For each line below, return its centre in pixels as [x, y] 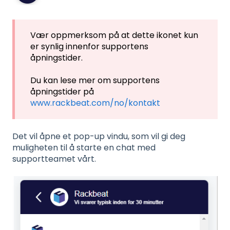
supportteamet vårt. [54, 159]
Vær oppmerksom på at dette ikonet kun [114, 35]
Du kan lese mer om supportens [95, 81]
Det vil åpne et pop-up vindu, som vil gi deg [99, 136]
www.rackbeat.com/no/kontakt [95, 103]
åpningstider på [62, 92]
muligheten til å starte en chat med [84, 147]
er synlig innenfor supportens [89, 47]
